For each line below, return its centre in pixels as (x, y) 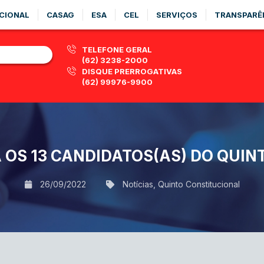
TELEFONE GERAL (117, 49)
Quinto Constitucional (199, 184)
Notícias (138, 184)
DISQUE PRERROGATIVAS (132, 71)
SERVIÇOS (177, 15)
